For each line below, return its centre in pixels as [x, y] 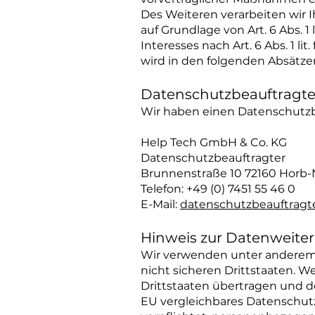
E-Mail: [160, 204]
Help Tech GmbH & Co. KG [215, 142]
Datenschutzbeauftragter [213, 158]
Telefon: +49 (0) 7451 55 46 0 [218, 189]
